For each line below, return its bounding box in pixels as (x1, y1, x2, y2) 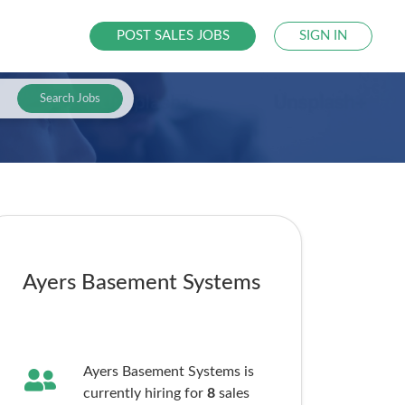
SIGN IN (299, 29, 348, 42)
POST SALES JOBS (116, 29, 230, 42)
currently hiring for (82, 386, 207, 400)
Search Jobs (39, 92, 100, 105)
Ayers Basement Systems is (82, 364, 254, 379)
